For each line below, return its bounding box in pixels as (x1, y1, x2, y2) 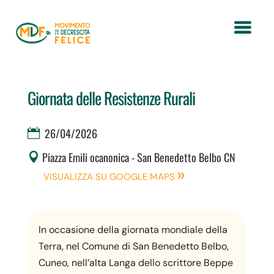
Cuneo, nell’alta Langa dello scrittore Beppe (38, 256, 233, 269)
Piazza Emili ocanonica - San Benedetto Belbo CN (39, 149, 235, 165)
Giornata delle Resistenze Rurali (27, 86, 195, 110)
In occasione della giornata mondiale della (38, 223, 228, 236)
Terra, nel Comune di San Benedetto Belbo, (38, 240, 229, 253)
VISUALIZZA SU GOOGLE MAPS (43, 171, 175, 183)
